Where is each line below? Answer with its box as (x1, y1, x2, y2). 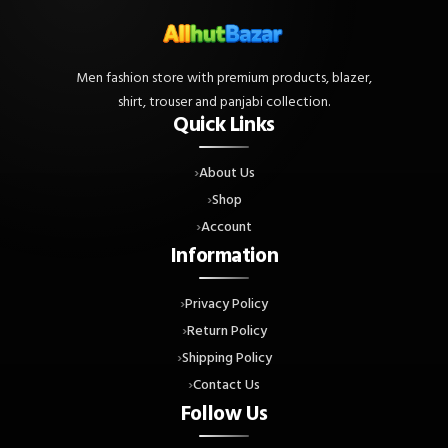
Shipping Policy (181, 345, 272, 369)
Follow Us (180, 396, 268, 431)
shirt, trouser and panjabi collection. (118, 89, 330, 113)
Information (169, 238, 279, 273)
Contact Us (193, 372, 260, 396)
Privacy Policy (185, 291, 268, 315)
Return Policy (186, 318, 267, 342)
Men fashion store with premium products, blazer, (76, 65, 372, 89)
